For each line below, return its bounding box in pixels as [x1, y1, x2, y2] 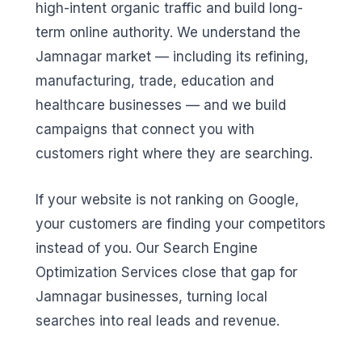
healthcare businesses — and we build [36, 96, 286, 113]
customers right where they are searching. [36, 145, 313, 162]
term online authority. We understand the [36, 23, 301, 40]
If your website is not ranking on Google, [36, 192, 299, 208]
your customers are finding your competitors [36, 216, 326, 233]
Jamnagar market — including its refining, [36, 48, 309, 65]
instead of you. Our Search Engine [36, 240, 258, 257]
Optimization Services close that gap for [36, 264, 297, 281]
